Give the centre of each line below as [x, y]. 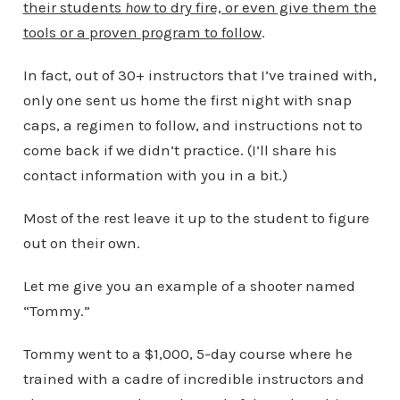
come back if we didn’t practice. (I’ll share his [179, 150]
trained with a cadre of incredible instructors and [193, 379]
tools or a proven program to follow [142, 33]
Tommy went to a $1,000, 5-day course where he [187, 354]
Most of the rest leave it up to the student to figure [196, 218]
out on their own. [81, 243]
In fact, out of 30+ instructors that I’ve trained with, [200, 75]
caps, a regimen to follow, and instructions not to [192, 125]
